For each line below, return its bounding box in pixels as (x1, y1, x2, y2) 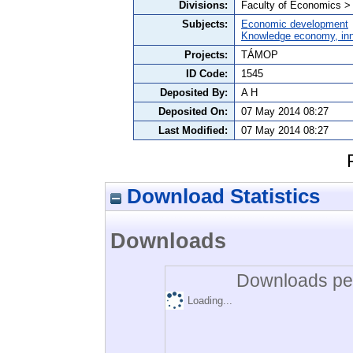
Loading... (188, 295, 232, 307)
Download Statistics (121, 184, 320, 208)
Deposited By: (160, 87, 228, 99)
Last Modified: (158, 124, 228, 137)
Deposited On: (158, 106, 228, 118)
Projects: (184, 49, 228, 61)
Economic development (241, 18, 348, 31)
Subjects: (182, 18, 228, 31)
